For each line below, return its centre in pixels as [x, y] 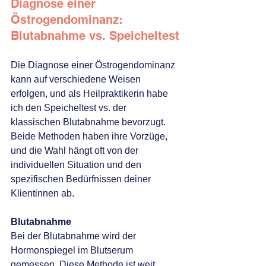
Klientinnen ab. [42, 194]
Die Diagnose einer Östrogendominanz [94, 65]
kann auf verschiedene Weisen [77, 80]
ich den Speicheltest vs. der [70, 108]
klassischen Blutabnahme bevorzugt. [89, 122]
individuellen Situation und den [77, 165]
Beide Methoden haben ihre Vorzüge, [90, 137]
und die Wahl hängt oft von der [76, 151]
